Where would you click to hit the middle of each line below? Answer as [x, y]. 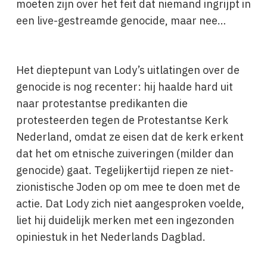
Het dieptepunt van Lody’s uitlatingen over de [128, 70]
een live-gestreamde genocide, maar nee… [121, 21]
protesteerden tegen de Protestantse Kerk [122, 120]
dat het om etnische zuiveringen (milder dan [125, 153]
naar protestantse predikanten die [102, 103]
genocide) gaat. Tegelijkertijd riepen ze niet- [125, 170]
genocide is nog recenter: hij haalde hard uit [124, 87]
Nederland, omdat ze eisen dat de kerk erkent [130, 137]
